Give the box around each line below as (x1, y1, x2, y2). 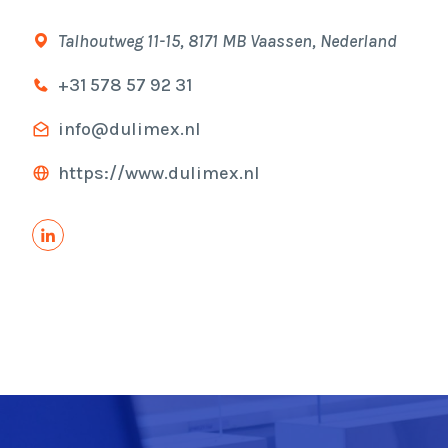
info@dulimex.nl (58, 118, 201, 141)
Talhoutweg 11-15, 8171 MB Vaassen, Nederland (58, 30, 397, 53)
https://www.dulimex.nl (58, 162, 260, 185)
